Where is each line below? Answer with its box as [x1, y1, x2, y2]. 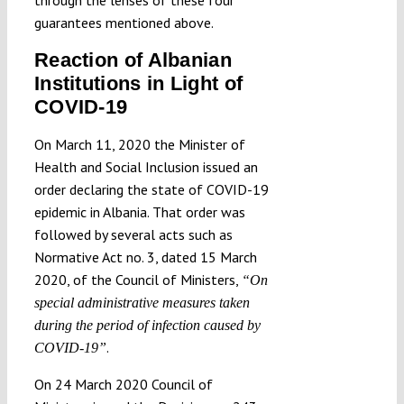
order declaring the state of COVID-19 [33, 179, 269, 198]
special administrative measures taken [33, 294, 250, 310]
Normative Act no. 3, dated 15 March [33, 247, 257, 266]
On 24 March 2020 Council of [33, 374, 213, 393]
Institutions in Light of [33, 71, 243, 95]
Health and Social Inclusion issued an [33, 157, 258, 176]
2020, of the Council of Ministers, [33, 270, 242, 289]
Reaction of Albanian [33, 48, 232, 71]
